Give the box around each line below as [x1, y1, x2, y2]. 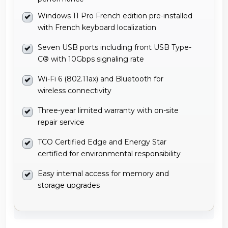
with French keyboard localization [38, 22, 156, 32]
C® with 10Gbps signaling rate [38, 54, 144, 64]
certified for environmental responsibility [38, 149, 181, 158]
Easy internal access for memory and [38, 168, 169, 178]
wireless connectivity [38, 85, 111, 95]
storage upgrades [38, 180, 100, 190]
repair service [38, 117, 84, 127]
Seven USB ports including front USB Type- [38, 42, 191, 52]
